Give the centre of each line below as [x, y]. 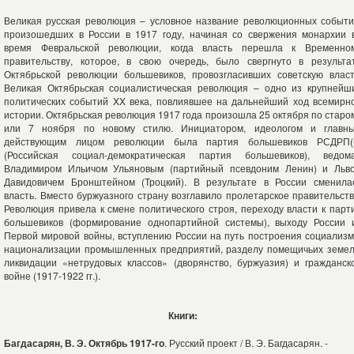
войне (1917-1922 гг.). [52, 275]
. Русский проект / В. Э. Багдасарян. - [246, 343]
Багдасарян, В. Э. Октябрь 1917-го [84, 343]
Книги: [183, 315]
